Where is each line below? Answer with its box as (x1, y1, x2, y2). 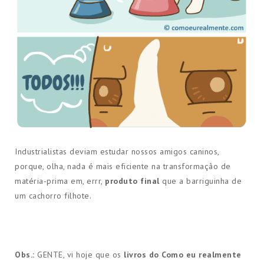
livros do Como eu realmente (124, 249, 242, 260)
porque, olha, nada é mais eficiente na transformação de (15, 161, 231, 172)
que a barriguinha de (162, 176, 242, 187)
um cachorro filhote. (15, 190, 91, 202)
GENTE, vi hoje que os (34, 249, 124, 260)
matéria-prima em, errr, (15, 176, 105, 187)
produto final (105, 176, 162, 187)
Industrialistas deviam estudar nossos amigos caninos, (15, 146, 219, 157)
